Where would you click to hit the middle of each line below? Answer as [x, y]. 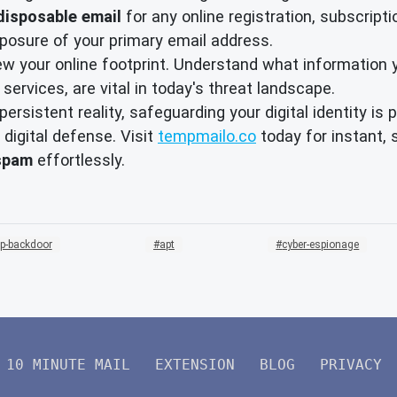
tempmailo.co [207, 136]
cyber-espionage [321, 245]
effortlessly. [79, 160]
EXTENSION [195, 365]
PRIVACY [351, 365]
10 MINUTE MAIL [68, 365]
